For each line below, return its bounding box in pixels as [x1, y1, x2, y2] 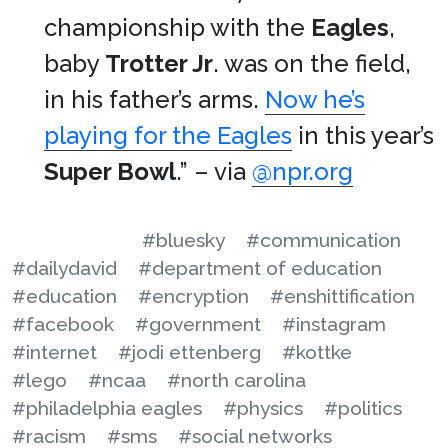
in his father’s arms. [44, 85, 265, 114]
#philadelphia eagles [12, 397, 202, 419]
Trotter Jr [105, 49, 213, 78]
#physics [223, 397, 303, 419]
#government [135, 313, 261, 335]
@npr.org [252, 157, 353, 186]
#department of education [138, 257, 382, 279]
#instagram [282, 313, 386, 335]
